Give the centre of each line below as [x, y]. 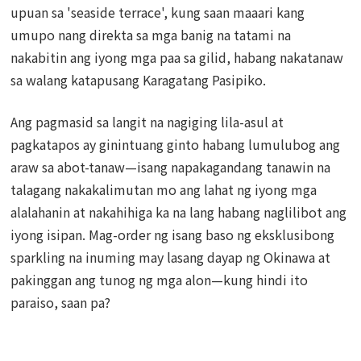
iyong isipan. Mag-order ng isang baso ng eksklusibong [173, 235]
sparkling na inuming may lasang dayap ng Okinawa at [171, 257]
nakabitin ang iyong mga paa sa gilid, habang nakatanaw [177, 58]
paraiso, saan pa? [61, 303]
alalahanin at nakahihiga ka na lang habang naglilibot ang [179, 212]
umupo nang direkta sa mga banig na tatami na [151, 35]
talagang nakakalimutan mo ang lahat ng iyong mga [164, 190]
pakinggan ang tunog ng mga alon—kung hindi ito [160, 280]
